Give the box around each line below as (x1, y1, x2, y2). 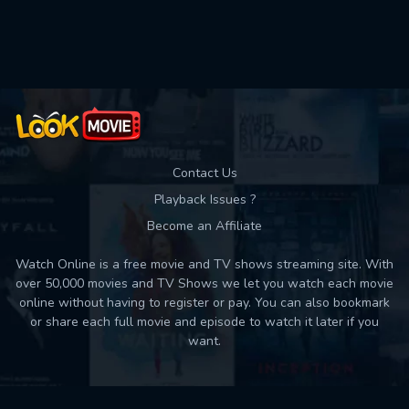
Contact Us (172, 164, 237, 182)
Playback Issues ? (153, 191, 256, 208)
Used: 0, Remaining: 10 (128, 24, 281, 46)
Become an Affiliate (147, 217, 262, 235)
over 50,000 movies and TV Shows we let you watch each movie (16, 275, 393, 292)
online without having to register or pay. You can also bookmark (19, 294, 390, 311)
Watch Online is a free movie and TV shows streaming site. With (16, 256, 393, 273)
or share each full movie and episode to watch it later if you (30, 313, 379, 330)
